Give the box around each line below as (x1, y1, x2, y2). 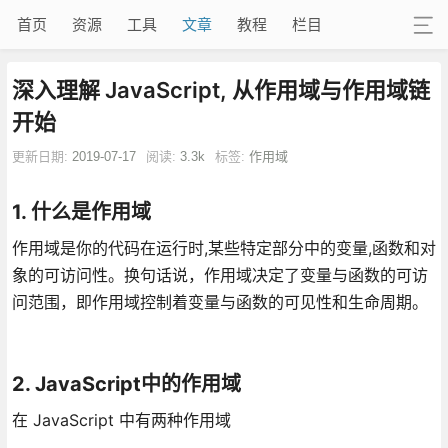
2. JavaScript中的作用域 (11, 371, 241, 396)
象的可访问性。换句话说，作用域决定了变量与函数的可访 (11, 264, 428, 285)
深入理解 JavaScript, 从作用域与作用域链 (11, 76, 430, 103)
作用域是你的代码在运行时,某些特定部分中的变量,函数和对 (11, 237, 436, 258)
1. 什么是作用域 (11, 199, 151, 224)
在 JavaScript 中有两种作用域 (11, 409, 231, 430)
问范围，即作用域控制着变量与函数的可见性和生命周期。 (11, 291, 428, 312)
